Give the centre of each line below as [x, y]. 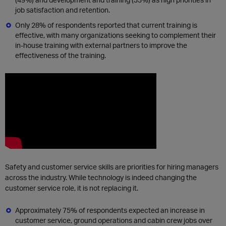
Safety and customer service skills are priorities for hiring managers [112, 167]
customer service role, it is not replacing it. [72, 188]
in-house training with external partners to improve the [101, 45]
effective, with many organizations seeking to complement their [116, 35]
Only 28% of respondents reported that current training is [106, 25]
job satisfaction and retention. [63, 10]
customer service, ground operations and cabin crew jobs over [114, 220]
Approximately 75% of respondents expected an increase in [110, 210]
